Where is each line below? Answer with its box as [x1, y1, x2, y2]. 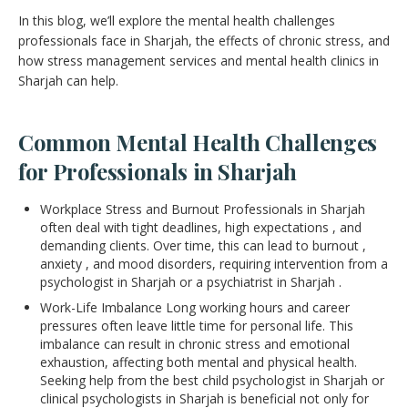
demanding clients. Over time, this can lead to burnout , [40, 236, 366, 254]
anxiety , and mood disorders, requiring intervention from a [40, 254, 388, 272]
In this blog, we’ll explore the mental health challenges [18, 11, 335, 29]
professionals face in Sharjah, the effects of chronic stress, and [18, 31, 390, 49]
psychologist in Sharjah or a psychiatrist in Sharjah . [40, 272, 342, 291]
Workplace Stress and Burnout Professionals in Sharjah [40, 199, 365, 218]
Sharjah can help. [18, 71, 118, 89]
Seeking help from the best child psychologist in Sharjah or [40, 371, 384, 389]
